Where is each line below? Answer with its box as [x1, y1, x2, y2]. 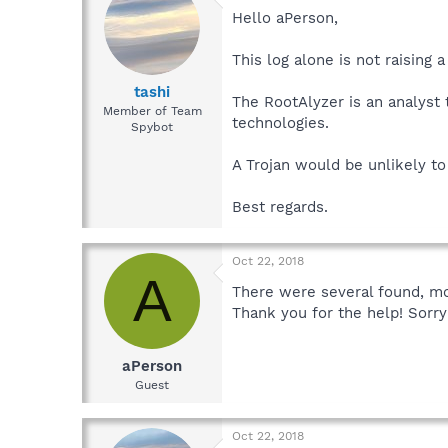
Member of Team [102, 104, 202, 119]
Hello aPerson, [232, 8, 338, 27]
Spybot [131, 120, 173, 135]
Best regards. [232, 197, 328, 216]
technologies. [232, 113, 329, 132]
